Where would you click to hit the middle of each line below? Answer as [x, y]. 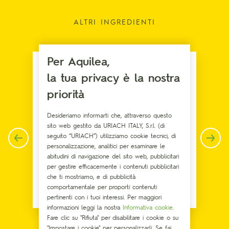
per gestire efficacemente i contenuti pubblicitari [113, 166]
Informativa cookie [148, 207]
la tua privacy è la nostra [113, 77]
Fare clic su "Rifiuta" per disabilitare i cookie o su [113, 217]
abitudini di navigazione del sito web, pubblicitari [113, 156]
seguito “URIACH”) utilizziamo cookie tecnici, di [111, 135]
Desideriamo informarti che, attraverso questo [109, 115]
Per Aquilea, [78, 61]
